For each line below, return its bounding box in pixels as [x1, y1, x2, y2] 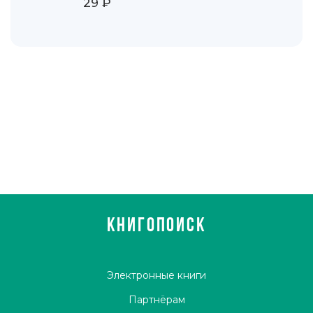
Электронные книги [107, 269, 206, 282]
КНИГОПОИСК [106, 217, 207, 236]
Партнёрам [128, 293, 185, 306]
